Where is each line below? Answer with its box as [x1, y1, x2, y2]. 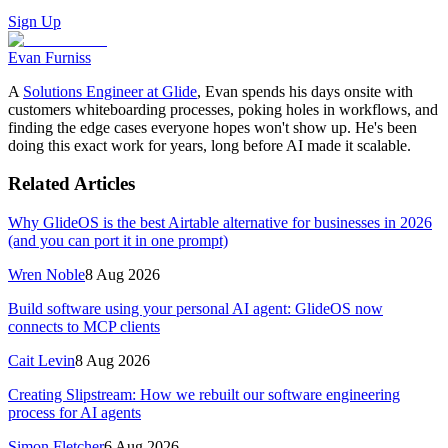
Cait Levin [8, 351, 75, 369]
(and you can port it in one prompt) [8, 231, 228, 249]
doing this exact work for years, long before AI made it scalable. [8, 136, 411, 154]
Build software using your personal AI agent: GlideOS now [8, 299, 383, 317]
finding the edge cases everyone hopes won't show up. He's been [8, 118, 417, 136]
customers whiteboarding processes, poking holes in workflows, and [8, 100, 438, 118]
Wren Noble [8, 265, 85, 283]
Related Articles [8, 173, 135, 195]
